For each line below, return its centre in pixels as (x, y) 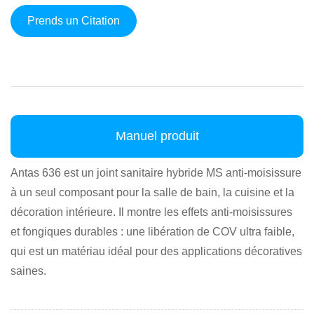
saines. (28, 271)
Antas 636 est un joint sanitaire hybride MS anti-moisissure (156, 172)
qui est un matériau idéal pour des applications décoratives (156, 251)
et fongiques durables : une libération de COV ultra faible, (152, 231)
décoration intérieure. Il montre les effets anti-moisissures (151, 212)
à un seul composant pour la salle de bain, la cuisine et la (152, 192)
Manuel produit (157, 136)
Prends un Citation (74, 20)
